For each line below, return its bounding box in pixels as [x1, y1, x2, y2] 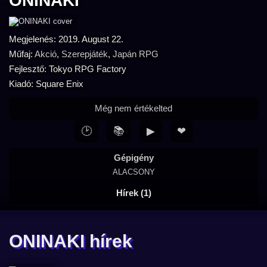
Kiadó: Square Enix [9, 79, 83, 89]
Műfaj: [9, 49, 35, 59]
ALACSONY [112, 167, 155, 176]
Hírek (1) [116, 187, 151, 198]
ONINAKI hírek [9, 231, 132, 251]
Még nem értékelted [95, 103, 172, 113]
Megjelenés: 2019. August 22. [9, 34, 123, 44]
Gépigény [113, 153, 154, 163]
